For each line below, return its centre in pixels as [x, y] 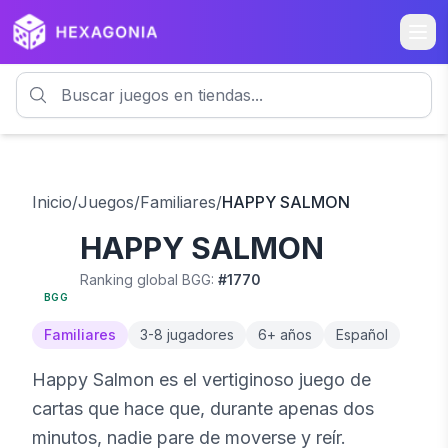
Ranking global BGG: [149, 279]
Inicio [52, 202]
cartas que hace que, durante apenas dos [203, 408]
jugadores [198, 334]
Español [362, 334]
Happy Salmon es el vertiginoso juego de [201, 379]
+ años [289, 334]
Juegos [106, 202]
